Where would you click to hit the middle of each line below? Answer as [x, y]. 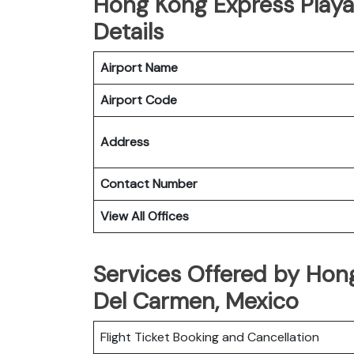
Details [128, 31]
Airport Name [139, 67]
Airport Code [139, 100]
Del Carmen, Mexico [196, 301]
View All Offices [145, 216]
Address [125, 141]
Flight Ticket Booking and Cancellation [210, 337]
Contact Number [149, 183]
